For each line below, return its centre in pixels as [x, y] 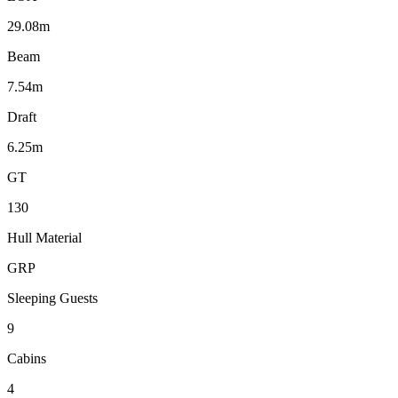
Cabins [27, 359]
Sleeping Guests [52, 298]
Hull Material [44, 238]
